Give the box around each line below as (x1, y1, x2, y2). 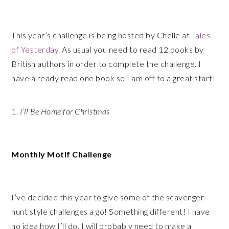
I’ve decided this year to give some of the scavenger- (11, 192, 207, 202)
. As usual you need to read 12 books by (58, 44, 204, 54)
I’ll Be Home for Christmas (19, 106, 110, 116)
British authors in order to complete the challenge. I (11, 59, 201, 68)
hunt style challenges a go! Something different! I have (11, 207, 210, 216)
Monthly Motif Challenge (11, 149, 112, 159)
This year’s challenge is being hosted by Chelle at (11, 30, 192, 40)
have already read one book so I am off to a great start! (11, 73, 216, 83)
